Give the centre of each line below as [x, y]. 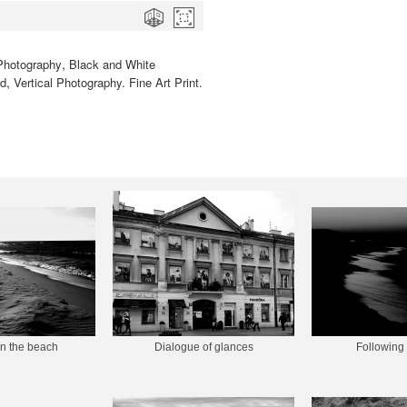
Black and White [112, 64]
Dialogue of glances [203, 347]
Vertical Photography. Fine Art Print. [108, 82]
